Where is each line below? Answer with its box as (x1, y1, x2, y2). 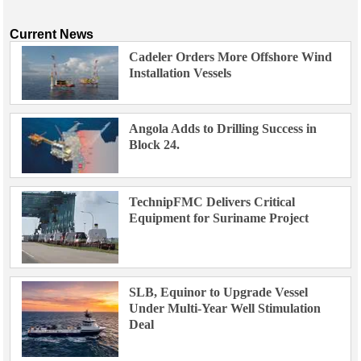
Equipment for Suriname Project (128, 210, 309, 225)
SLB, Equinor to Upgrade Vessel (128, 284, 308, 299)
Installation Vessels (128, 65, 231, 80)
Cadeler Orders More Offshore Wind (128, 49, 332, 64)
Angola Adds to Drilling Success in (128, 122, 317, 136)
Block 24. (128, 138, 180, 152)
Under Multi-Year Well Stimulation (128, 301, 321, 315)
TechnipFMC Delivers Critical (128, 194, 295, 209)
